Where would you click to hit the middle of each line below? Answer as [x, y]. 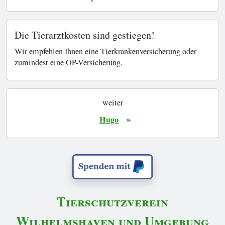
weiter [113, 102]
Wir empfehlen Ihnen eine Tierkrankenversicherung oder [105, 51]
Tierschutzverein [113, 201]
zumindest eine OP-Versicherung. [69, 62]
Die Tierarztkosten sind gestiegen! [85, 35]
